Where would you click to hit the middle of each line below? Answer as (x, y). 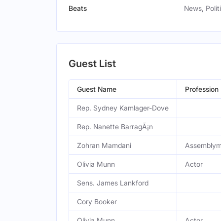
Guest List (92, 64)
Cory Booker (97, 202)
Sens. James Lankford (113, 183)
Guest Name (97, 89)
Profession (202, 89)
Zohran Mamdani (104, 145)
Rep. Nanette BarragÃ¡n (115, 127)
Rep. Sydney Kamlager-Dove (123, 108)
